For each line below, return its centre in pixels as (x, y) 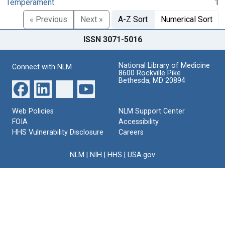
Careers (131, 132)
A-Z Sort (133, 19)
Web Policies (33, 111)
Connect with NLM (42, 67)
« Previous (48, 19)
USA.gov (141, 155)
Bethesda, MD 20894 (152, 80)
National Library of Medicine (164, 65)
